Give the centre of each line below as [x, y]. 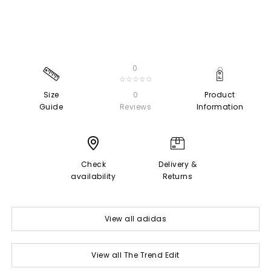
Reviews [135, 106]
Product [220, 94]
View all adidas [135, 218]
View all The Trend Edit [135, 255]
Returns [178, 176]
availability [93, 176]
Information [220, 106]
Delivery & [178, 164]
